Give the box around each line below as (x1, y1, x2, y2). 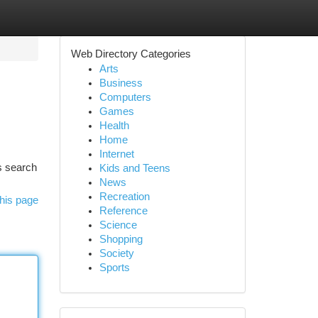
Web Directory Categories (70, 48, 191, 60)
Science (99, 219, 137, 231)
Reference (99, 205, 148, 216)
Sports (99, 262, 130, 273)
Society (99, 248, 134, 259)
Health (99, 120, 129, 131)
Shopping (99, 234, 143, 245)
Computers (99, 92, 151, 103)
